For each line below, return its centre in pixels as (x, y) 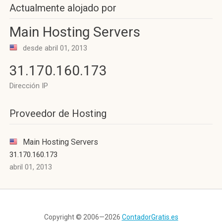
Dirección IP (29, 86)
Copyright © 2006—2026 (83, 217)
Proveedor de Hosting (58, 113)
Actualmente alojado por (63, 8)
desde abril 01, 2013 (54, 48)
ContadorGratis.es (150, 217)
